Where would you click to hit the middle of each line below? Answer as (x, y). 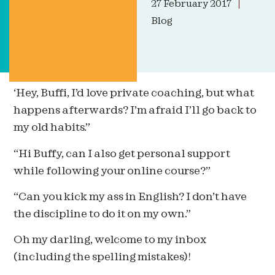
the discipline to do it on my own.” (103, 214)
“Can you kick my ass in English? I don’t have (130, 196)
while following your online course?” (112, 171)
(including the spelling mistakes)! (103, 257)
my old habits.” (52, 128)
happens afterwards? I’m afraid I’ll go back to (135, 110)
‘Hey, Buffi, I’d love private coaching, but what (134, 93)
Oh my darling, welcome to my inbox (110, 240)
